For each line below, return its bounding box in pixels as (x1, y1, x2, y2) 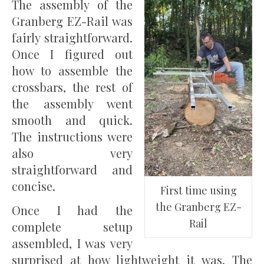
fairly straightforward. (12, 29, 133, 46)
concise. (12, 178, 55, 194)
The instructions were (12, 128, 133, 145)
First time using (160, 183, 237, 198)
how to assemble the (12, 62, 133, 79)
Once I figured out (12, 46, 133, 62)
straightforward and (12, 161, 133, 178)
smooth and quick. (12, 112, 133, 128)
